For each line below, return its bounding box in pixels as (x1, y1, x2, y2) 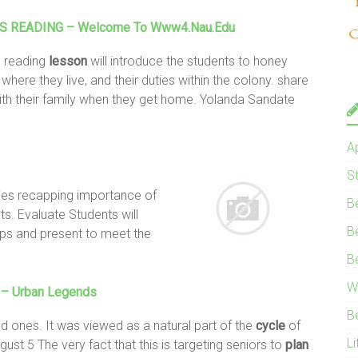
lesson (49, 53, 87, 69)
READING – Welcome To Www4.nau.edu (7, 19, 235, 35)
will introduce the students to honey (87, 53, 288, 69)
